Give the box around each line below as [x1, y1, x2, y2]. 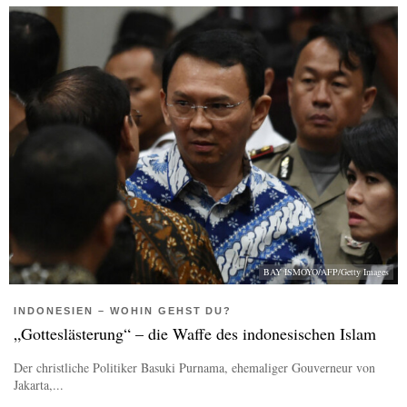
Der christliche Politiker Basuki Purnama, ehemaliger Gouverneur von [14, 359, 375, 377]
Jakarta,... [14, 376, 64, 394]
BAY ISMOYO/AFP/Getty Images [263, 265, 389, 279]
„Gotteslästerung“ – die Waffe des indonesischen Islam [14, 323, 376, 345]
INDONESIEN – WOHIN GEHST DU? [14, 305, 233, 317]
